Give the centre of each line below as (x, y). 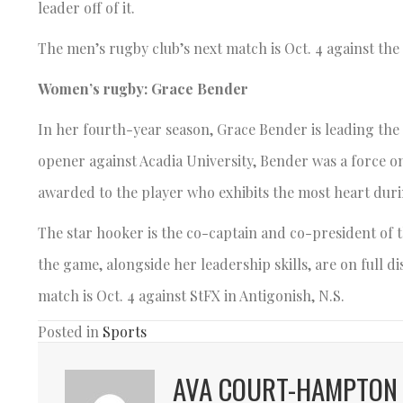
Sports (125, 331)
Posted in (70, 331)
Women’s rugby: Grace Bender (143, 88)
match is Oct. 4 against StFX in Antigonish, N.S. (191, 295)
